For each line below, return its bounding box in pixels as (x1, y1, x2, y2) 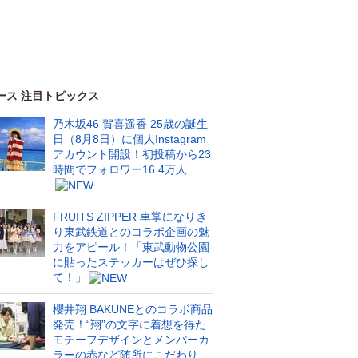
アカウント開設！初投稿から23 (53, 148, 211, 161)
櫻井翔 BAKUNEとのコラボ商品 (53, 303, 213, 316)
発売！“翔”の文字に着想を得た (53, 318, 206, 331)
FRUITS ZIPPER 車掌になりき (53, 210, 207, 223)
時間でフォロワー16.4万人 (53, 163, 187, 176)
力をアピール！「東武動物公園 (53, 241, 209, 253)
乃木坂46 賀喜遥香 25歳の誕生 (53, 117, 208, 130)
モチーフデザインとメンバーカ (53, 333, 209, 346)
